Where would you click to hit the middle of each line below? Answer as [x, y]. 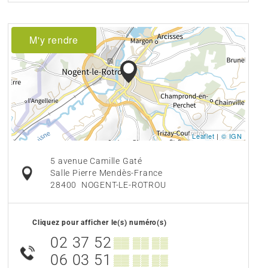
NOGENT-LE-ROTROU [124, 185]
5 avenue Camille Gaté [96, 162]
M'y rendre [54, 40]
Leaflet [203, 136]
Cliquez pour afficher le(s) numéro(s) [100, 223]
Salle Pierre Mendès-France [106, 173]
